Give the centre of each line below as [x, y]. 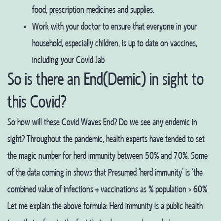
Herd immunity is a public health [156, 206]
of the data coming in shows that [57, 173]
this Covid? [37, 103]
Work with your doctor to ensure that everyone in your [114, 27]
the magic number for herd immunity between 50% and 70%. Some [108, 156]
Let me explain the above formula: [57, 206]
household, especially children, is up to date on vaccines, [115, 43]
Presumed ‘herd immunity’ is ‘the [155, 173]
